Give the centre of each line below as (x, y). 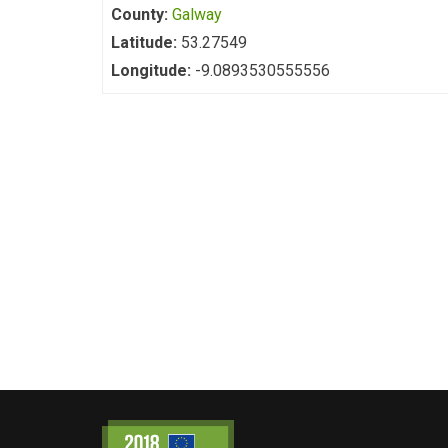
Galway (197, 14)
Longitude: (153, 70)
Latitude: (146, 42)
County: (141, 14)
